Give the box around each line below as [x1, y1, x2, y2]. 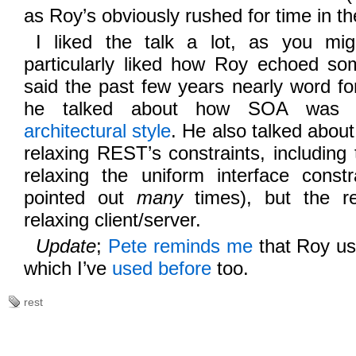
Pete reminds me [107, 235, 253, 257]
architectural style [24, 120, 172, 141]
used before [112, 257, 211, 279]
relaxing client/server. [24, 209, 201, 230]
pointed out [24, 187, 137, 208]
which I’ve [24, 257, 112, 279]
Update [36, 235, 96, 257]
